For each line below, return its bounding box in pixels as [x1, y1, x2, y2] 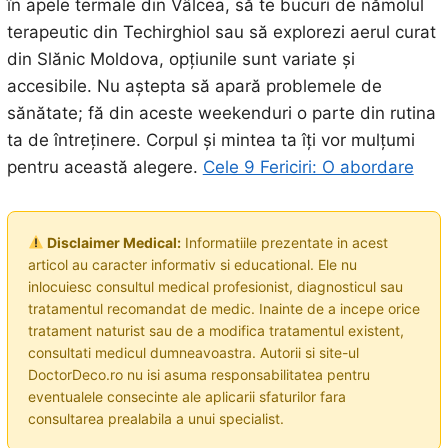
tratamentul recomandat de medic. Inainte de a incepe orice [27, 299, 420, 317]
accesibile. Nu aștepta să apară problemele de [6, 75, 382, 96]
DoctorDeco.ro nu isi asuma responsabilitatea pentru [27, 365, 370, 383]
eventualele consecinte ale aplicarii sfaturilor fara [27, 387, 346, 405]
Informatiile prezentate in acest [180, 233, 388, 251]
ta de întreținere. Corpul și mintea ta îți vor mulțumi [6, 129, 415, 150]
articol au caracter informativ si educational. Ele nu [27, 255, 357, 273]
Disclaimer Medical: [43, 233, 181, 251]
